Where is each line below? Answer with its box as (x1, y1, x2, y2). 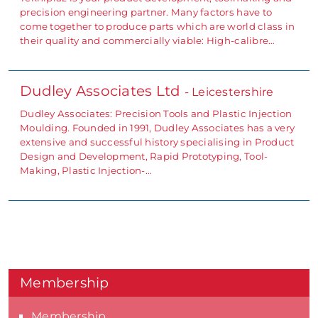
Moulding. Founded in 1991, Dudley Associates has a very (20, 121, 295, 133)
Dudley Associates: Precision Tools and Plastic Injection (20, 107, 292, 119)
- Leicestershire (184, 84, 274, 99)
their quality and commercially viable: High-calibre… (20, 34, 275, 46)
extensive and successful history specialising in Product (20, 136, 295, 148)
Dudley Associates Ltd (20, 82, 185, 99)
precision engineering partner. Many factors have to (20, 6, 273, 18)
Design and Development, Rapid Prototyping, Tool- (20, 150, 268, 162)
